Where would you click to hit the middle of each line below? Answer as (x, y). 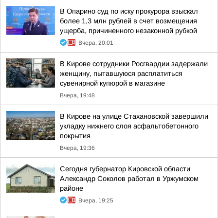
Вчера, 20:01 (96, 43)
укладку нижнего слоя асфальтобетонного (129, 126)
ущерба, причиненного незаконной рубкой (128, 31)
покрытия (75, 136)
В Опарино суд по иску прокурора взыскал (129, 11)
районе (72, 188)
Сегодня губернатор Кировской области (125, 169)
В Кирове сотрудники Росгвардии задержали (134, 64)
